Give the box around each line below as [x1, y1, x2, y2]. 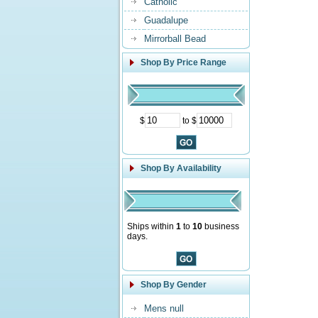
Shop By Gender [141, 280, 207, 290]
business [202, 221, 239, 231]
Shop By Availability [141, 163, 221, 173]
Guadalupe [144, 15, 188, 26]
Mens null [144, 303, 184, 314]
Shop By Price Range [141, 57, 226, 67]
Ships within [127, 221, 176, 231]
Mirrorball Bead [144, 33, 206, 44]
